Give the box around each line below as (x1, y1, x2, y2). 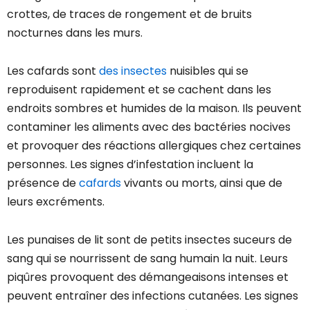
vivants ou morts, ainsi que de (121, 175, 282, 192)
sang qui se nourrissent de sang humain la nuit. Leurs (7, 250, 288, 267)
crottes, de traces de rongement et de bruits (7, 6, 252, 23)
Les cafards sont (7, 63, 99, 80)
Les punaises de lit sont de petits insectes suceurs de (7, 232, 292, 248)
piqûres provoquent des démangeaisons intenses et (7, 269, 289, 286)
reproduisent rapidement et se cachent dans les (7, 82, 271, 98)
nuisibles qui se (167, 63, 248, 80)
